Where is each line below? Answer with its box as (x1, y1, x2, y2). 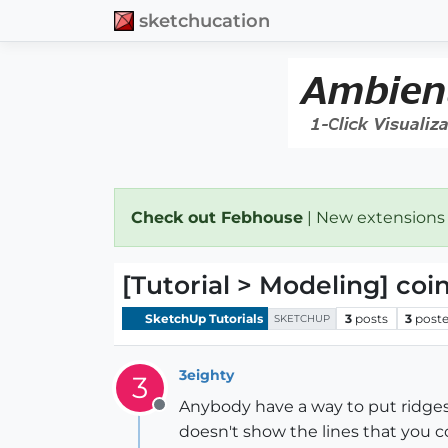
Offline (158, 406, 211, 425)
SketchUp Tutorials (142, 310, 263, 326)
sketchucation (139, 9, 270, 31)
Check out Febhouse (131, 208, 303, 227)
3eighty (179, 365, 234, 384)
